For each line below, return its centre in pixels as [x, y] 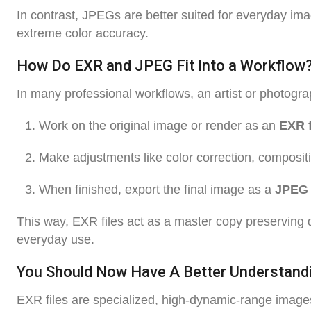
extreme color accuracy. [83, 34]
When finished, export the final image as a [157, 190]
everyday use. [56, 240]
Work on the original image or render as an [159, 126]
